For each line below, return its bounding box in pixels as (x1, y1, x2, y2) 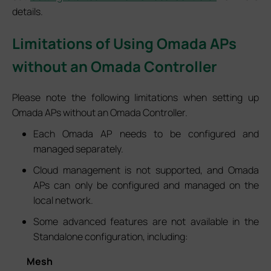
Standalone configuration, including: (33, 229, 189, 243)
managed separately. (33, 142, 124, 155)
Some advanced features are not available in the (33, 214, 259, 228)
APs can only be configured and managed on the (33, 178, 259, 192)
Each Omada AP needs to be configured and (33, 126, 259, 140)
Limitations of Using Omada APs (12, 33, 237, 53)
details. (12, 4, 43, 18)
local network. (33, 193, 94, 207)
